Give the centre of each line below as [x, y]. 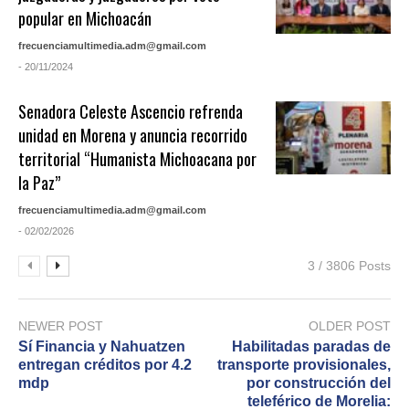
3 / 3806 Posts [349, 266]
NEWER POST [61, 326]
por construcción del [319, 383]
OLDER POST [350, 326]
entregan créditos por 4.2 [105, 365]
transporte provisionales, [304, 365]
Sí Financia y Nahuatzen [102, 347]
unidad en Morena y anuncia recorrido [133, 136]
